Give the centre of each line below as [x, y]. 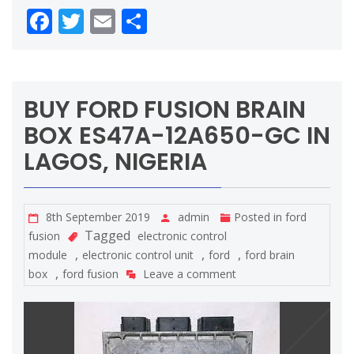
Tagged [107, 236]
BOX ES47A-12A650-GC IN [177, 136]
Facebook [108, 21]
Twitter [126, 21]
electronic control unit [138, 255]
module [48, 255]
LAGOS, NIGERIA [115, 162]
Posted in [260, 217]
